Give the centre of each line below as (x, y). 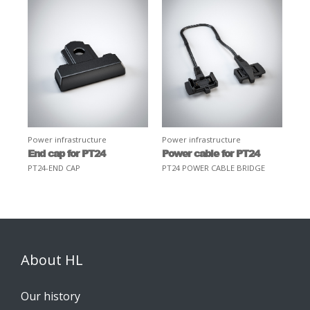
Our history (51, 297)
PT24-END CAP (54, 167)
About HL (52, 259)
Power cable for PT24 (211, 153)
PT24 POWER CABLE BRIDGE (213, 167)
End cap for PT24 (66, 153)
